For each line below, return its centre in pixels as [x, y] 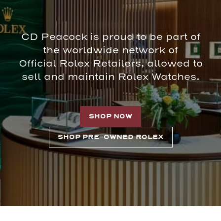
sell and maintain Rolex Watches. [110, 77]
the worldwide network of [110, 51]
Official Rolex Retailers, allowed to [110, 64]
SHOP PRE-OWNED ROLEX [110, 137]
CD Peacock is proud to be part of [110, 37]
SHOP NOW [110, 117]
